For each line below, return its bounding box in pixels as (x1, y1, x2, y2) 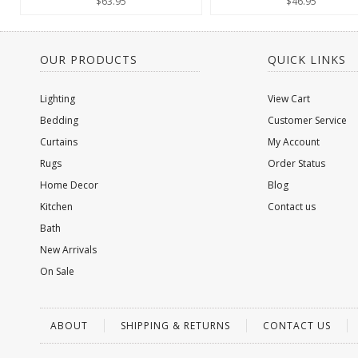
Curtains (40, 135, 78, 149)
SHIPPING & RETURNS (121, 319, 230, 332)
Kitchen (40, 200, 73, 213)
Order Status (268, 157, 325, 170)
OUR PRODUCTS (40, 52, 137, 67)
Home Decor (40, 178, 98, 192)
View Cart (268, 92, 310, 105)
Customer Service (268, 113, 347, 127)
